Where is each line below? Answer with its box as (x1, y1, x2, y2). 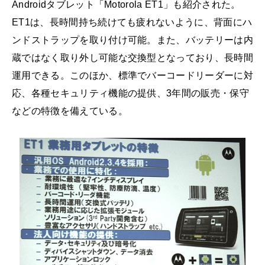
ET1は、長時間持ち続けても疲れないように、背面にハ (12, 17, 253, 27)
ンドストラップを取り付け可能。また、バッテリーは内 (12, 34, 254, 45)
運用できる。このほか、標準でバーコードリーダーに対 (12, 70, 253, 80)
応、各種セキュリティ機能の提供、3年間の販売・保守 (12, 88, 250, 98)
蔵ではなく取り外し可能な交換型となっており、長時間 (12, 52, 253, 63)
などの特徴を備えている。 (12, 105, 128, 116)
